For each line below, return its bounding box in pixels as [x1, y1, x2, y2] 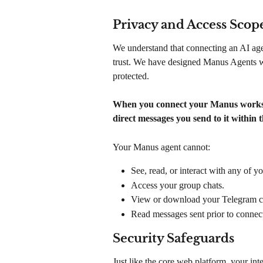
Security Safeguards [113, 231, 234, 246]
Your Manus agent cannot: [113, 141, 210, 152]
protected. [113, 71, 149, 81]
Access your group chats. [131, 180, 224, 190]
